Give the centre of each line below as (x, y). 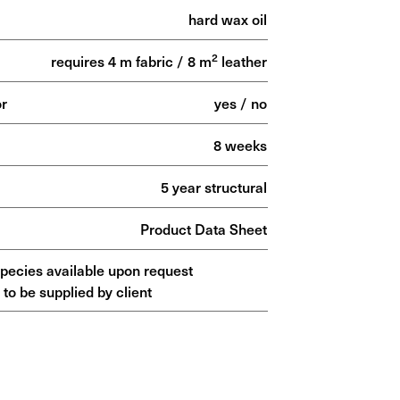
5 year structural (213, 187)
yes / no (240, 103)
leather (242, 61)
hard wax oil (227, 19)
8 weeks (240, 145)
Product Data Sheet (203, 229)
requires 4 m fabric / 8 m (131, 61)
